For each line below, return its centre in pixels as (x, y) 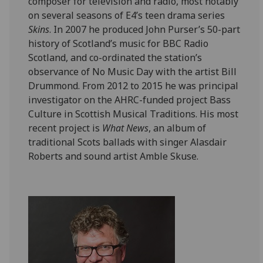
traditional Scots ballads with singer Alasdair (128, 142)
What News (126, 128)
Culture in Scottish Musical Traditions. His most (134, 114)
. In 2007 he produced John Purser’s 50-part (145, 29)
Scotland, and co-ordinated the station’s (115, 58)
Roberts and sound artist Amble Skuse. (114, 156)
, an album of (178, 128)
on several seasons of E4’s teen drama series (127, 15)
